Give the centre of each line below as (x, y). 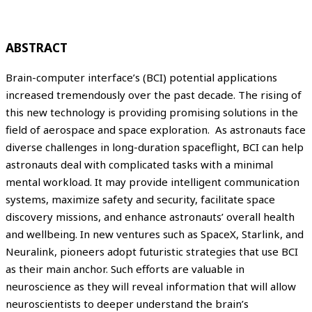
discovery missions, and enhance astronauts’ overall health (150, 216)
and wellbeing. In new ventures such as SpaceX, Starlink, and (155, 234)
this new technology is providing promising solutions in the (152, 112)
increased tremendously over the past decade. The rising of (154, 94)
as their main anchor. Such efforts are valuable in (125, 268)
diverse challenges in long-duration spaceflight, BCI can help (155, 147)
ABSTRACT (37, 47)
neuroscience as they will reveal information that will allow (151, 286)
